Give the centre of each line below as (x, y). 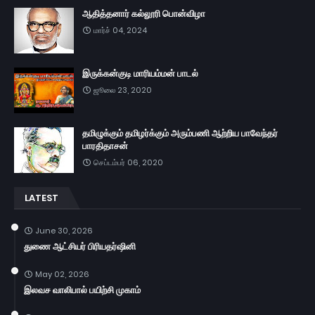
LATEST (41, 198)
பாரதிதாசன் (105, 146)
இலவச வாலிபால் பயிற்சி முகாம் (82, 290)
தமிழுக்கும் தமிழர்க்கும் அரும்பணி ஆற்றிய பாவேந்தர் (180, 134)
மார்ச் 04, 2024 (120, 31)
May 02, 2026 (62, 275)
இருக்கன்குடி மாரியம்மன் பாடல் (140, 74)
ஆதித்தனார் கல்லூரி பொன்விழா (144, 14)
